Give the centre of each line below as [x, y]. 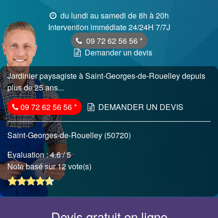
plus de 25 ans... [36, 87]
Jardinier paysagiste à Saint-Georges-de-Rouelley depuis [106, 76]
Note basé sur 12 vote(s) [50, 166]
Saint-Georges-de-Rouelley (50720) [69, 135]
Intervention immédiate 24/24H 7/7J [109, 27]
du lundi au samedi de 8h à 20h [113, 15]
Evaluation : [29, 154]
